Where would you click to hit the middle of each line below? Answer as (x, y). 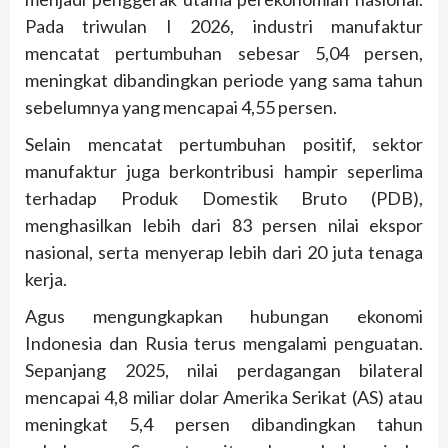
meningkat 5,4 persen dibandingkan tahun (224, 424)
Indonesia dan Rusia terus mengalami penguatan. (224, 343)
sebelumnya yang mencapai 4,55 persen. (181, 107)
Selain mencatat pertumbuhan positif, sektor (224, 144)
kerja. (46, 279)
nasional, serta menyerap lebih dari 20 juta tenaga (224, 252)
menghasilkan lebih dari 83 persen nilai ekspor (224, 225)
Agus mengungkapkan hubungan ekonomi (224, 316)
